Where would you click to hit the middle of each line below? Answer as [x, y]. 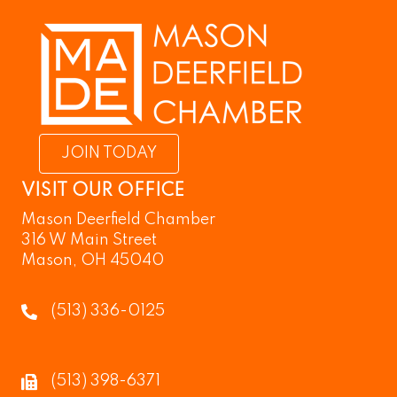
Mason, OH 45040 [93, 261]
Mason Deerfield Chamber [118, 220]
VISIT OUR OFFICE [103, 191]
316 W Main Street [89, 240]
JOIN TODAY [109, 153]
